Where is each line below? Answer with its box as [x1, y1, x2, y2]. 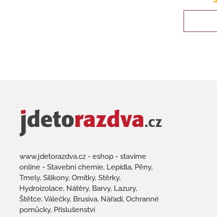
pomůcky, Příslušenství [19, 205, 95, 215]
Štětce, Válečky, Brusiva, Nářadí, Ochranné [19, 195, 159, 204]
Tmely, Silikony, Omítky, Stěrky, [19, 173, 121, 183]
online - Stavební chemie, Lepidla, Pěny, [19, 163, 153, 172]
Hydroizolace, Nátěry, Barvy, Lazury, [19, 184, 137, 193]
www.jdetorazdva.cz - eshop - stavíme [19, 152, 146, 161]
